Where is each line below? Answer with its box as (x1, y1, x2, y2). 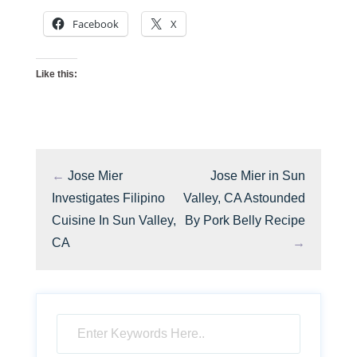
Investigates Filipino (52, 191, 165, 206)
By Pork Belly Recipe (185, 214, 305, 228)
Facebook (73, 17, 119, 32)
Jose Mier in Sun (210, 169, 305, 183)
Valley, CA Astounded (183, 191, 305, 206)
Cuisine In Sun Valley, (52, 214, 176, 228)
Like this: (36, 69, 77, 80)
